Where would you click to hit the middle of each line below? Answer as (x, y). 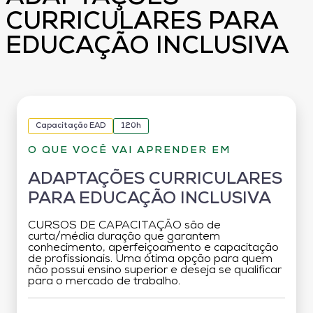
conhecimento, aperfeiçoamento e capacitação (153, 248)
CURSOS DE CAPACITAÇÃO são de (124, 225)
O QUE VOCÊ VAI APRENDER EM (129, 150)
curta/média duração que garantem (124, 236)
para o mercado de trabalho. (104, 281)
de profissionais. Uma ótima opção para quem (150, 259)
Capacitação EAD (71, 126)
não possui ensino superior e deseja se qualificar (155, 270)
